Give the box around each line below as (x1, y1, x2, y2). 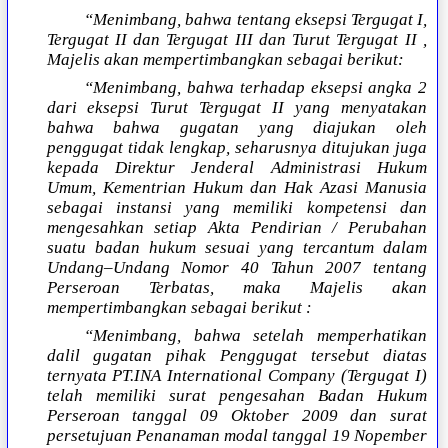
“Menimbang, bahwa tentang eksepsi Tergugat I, (84, 10, 427, 30)
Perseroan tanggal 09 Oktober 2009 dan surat (46, 406, 427, 426)
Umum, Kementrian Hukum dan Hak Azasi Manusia (46, 178, 427, 198)
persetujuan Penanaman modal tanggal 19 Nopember (46, 426, 427, 446)
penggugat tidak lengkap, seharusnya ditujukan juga (46, 138, 427, 158)
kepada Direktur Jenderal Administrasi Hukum (46, 158, 427, 178)
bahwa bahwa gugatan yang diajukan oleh (46, 118, 427, 138)
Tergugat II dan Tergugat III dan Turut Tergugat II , (46, 30, 427, 50)
